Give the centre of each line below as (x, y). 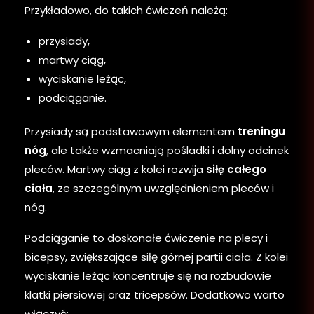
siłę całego (236, 170)
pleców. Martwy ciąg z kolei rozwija (115, 170)
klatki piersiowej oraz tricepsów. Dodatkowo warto (155, 295)
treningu (261, 132)
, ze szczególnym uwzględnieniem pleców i (163, 189)
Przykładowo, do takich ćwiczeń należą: (126, 10)
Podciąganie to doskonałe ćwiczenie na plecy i (146, 238)
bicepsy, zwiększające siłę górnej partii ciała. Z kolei (156, 257)
